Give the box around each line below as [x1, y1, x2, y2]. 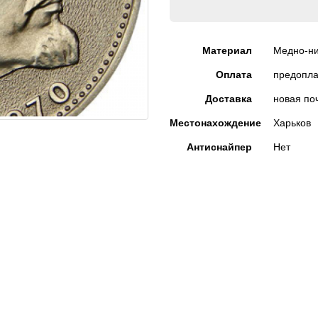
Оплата [216, 67, 253, 81]
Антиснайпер [187, 139, 253, 153]
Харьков [273, 115, 312, 129]
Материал [202, 43, 253, 57]
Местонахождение [170, 115, 261, 129]
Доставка [205, 91, 253, 105]
